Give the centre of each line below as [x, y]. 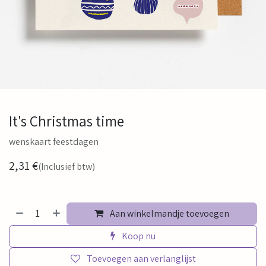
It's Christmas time [66, 121]
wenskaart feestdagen [54, 142]
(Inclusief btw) [66, 167]
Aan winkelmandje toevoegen [169, 213]
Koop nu [138, 236]
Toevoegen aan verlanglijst [141, 259]
